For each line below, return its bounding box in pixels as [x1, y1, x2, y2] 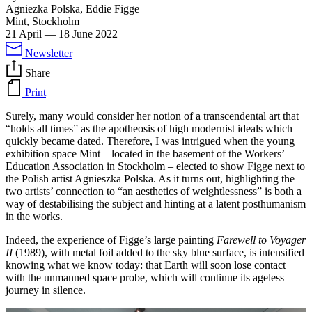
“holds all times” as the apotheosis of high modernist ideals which [6, 122, 292, 134]
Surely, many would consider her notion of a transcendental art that [6, 109, 299, 122]
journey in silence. [6, 283, 86, 296]
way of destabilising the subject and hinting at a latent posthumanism [6, 197, 306, 210]
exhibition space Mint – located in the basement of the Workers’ [6, 147, 284, 159]
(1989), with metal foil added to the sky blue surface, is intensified [15, 246, 304, 258]
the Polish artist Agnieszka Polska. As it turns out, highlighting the [6, 172, 295, 185]
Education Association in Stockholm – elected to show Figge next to [6, 159, 305, 172]
